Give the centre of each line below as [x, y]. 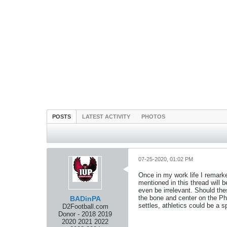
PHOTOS [153, 117]
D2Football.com [85, 206]
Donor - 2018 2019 [85, 214]
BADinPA [85, 199]
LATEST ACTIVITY [106, 117]
